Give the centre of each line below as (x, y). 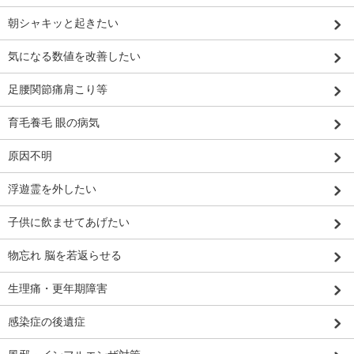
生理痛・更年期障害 (58, 289)
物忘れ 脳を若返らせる (65, 256)
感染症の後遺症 (47, 322)
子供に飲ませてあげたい (69, 222)
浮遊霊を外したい (52, 189)
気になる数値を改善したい (74, 56)
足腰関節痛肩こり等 (58, 90)
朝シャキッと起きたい (63, 23)
